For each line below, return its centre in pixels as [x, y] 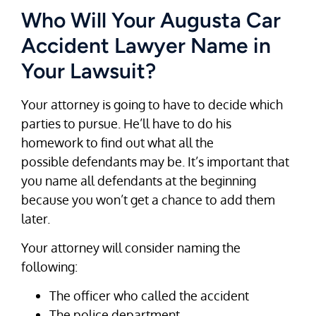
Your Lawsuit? [89, 71]
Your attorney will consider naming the [131, 248]
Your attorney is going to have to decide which [152, 104]
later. [36, 218]
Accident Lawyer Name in [146, 45]
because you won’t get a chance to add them [148, 199]
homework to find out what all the [117, 142]
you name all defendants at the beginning [139, 180]
